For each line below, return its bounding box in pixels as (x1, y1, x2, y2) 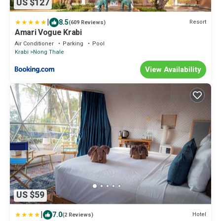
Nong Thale (33, 47, 64, 56)
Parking (63, 39, 83, 48)
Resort (189, 18, 206, 27)
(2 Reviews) (62, 210, 93, 219)
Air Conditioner (15, 39, 54, 48)
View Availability (145, 64, 201, 75)
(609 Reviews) (69, 18, 106, 27)
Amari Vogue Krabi (15, 26, 82, 38)
